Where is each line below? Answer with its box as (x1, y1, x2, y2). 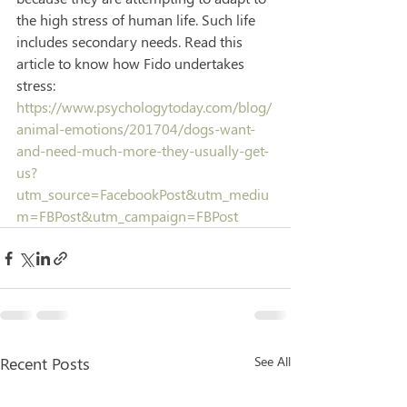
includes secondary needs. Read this (16, 32, 246, 51)
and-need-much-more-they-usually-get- (16, 141, 269, 160)
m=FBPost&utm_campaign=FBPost (16, 206, 238, 225)
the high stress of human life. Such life (16, 10, 259, 29)
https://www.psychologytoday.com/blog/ (16, 97, 272, 116)
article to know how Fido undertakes (16, 54, 248, 73)
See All (254, 352, 291, 370)
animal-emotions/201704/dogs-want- (16, 119, 255, 138)
